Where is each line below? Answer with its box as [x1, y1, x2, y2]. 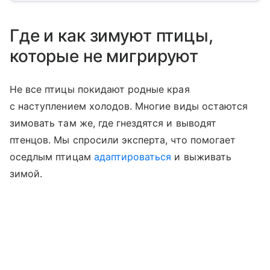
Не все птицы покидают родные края [10, 83, 190, 95]
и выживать [171, 150, 231, 163]
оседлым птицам [10, 150, 94, 163]
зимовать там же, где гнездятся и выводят [10, 116, 216, 129]
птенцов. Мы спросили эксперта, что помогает [10, 133, 236, 146]
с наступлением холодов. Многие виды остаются [10, 99, 248, 112]
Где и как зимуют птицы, [10, 25, 213, 46]
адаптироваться [93, 150, 172, 163]
